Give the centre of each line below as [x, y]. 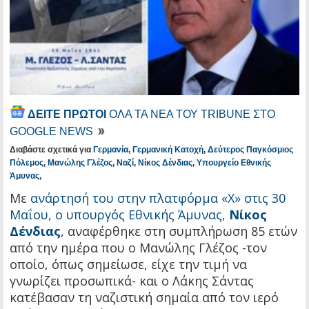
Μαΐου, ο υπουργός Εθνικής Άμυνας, [119, 215]
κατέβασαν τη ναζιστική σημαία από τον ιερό [144, 298]
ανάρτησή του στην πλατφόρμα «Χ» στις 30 [158, 198]
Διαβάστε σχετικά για [51, 150]
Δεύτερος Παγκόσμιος [250, 150]
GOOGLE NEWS [53, 132]
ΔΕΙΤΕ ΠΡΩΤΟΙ [67, 114]
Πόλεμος [27, 163]
